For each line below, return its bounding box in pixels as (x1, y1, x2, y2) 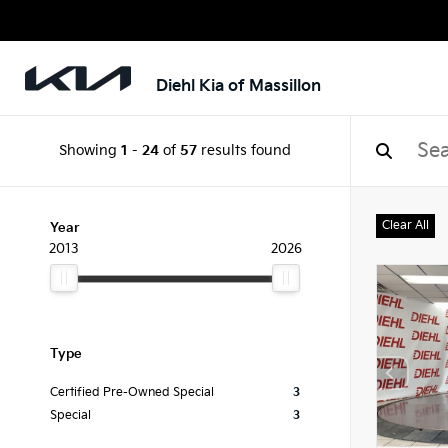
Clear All (382, 218, 429, 233)
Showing (59, 142, 121, 159)
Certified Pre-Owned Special (50, 386, 214, 399)
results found (197, 142, 291, 159)
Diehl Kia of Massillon (156, 77, 321, 96)
